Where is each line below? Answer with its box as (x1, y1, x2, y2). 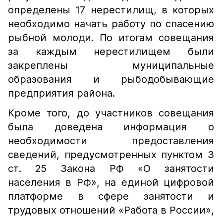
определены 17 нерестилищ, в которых (8, 4, 214, 16)
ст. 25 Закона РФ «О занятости (8, 163, 214, 174)
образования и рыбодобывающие (8, 73, 214, 85)
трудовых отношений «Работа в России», (8, 204, 214, 216)
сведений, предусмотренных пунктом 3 (8, 149, 214, 161)
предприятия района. (8, 87, 115, 99)
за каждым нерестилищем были (8, 46, 214, 57)
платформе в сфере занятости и (8, 190, 214, 202)
